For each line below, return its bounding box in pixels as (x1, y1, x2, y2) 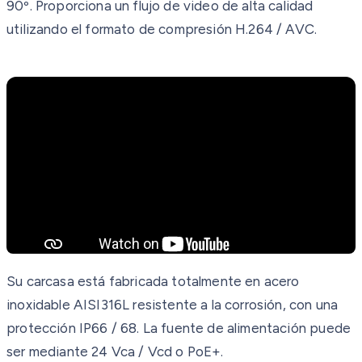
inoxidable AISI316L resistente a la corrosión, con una (6, 296, 339, 313)
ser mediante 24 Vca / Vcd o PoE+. (6, 343, 224, 360)
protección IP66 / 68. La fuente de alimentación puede (6, 319, 351, 336)
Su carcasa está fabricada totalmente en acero (6, 272, 300, 289)
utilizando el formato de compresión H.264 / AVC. (6, 20, 318, 37)
